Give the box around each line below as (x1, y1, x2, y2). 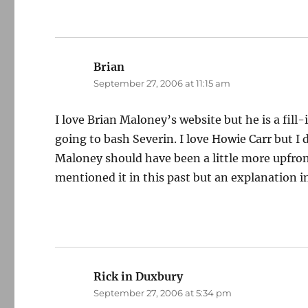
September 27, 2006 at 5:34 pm (93, 287, 232, 298)
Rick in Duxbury (93, 269, 184, 283)
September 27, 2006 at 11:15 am (93, 78, 231, 89)
